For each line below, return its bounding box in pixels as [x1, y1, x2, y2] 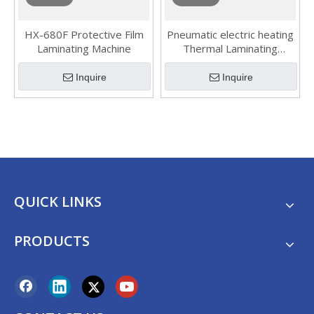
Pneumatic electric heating [167, 27, 294, 41]
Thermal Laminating [183, 41, 278, 55]
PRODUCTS [14, 231, 90, 250]
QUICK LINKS [14, 192, 102, 211]
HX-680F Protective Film [24, 27, 144, 41]
